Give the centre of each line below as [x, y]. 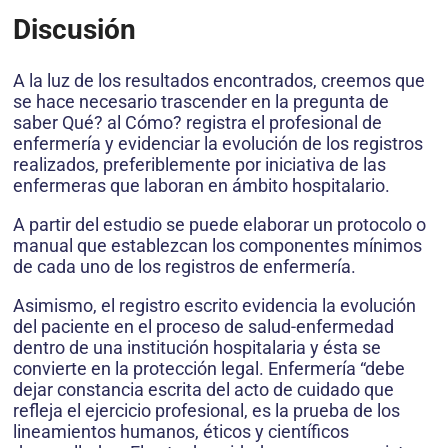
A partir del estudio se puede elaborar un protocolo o [219, 224]
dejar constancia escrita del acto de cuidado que [203, 389]
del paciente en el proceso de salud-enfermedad [203, 326]
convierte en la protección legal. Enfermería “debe [209, 368]
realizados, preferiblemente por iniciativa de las [199, 164]
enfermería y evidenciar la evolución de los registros [218, 143]
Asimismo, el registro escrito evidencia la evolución [214, 305]
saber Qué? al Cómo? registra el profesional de [197, 122]
